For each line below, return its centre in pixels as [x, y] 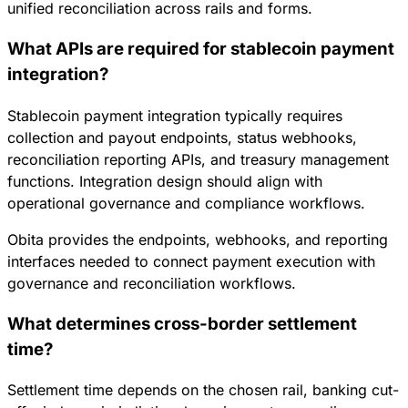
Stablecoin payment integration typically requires [175, 115]
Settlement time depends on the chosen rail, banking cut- [203, 390]
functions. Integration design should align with [165, 181]
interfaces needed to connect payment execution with [191, 261]
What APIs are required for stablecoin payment [201, 49]
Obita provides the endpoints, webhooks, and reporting [198, 239]
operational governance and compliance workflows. [186, 203]
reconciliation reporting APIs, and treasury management [198, 159]
